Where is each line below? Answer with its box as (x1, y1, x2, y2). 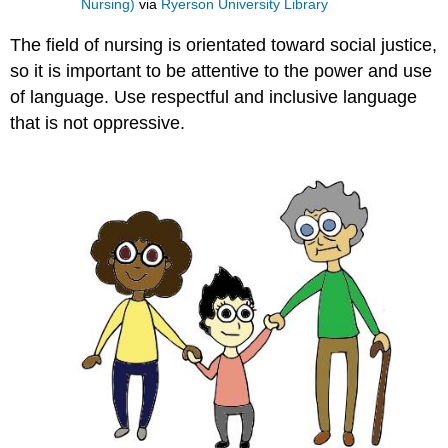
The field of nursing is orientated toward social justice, (10, 34, 438, 55)
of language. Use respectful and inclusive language (10, 86, 418, 107)
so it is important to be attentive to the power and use (10, 60, 433, 81)
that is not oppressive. (10, 112, 186, 133)
